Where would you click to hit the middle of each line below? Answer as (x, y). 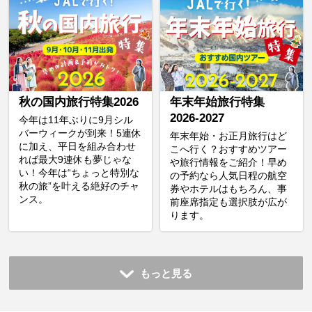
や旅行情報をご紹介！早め (228, 162)
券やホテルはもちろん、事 (228, 188)
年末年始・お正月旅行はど (228, 135)
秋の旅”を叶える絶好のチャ (79, 186)
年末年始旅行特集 (217, 102)
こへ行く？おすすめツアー (228, 149)
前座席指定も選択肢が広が (228, 202)
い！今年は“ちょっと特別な (79, 172)
